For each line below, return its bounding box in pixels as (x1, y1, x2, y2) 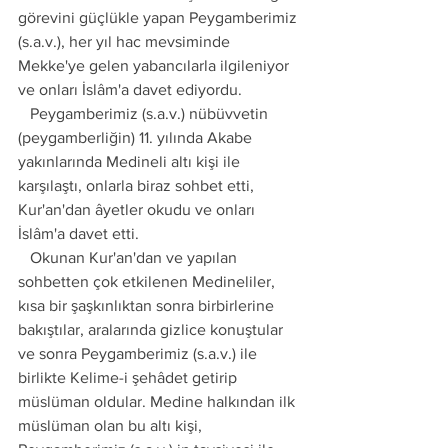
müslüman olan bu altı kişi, (18, 417, 206, 434)
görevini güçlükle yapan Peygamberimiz (18, 9, 301, 26)
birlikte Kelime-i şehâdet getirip (18, 369, 241, 386)
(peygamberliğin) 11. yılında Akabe (18, 129, 256, 146)
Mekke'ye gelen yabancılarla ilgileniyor (18, 57, 293, 74)
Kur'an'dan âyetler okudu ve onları (18, 201, 259, 218)
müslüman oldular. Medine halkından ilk (18, 393, 299, 410)
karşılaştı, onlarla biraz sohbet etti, (18, 177, 258, 194)
